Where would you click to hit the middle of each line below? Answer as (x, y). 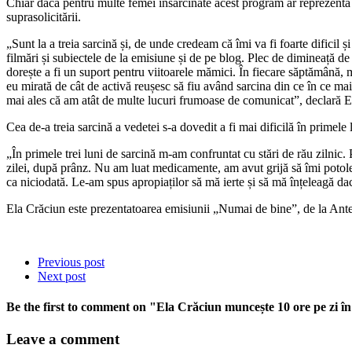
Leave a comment (63, 339)
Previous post (71, 262)
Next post (62, 276)
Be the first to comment (68, 307)
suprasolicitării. (44, 16)
